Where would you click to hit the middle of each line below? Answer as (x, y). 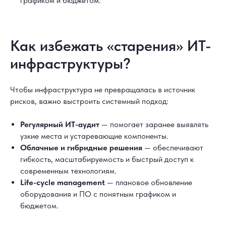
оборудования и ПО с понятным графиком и (98, 194)
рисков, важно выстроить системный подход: (89, 101)
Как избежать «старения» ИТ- (111, 45)
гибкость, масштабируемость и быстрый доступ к (107, 159)
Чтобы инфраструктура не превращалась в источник (103, 89)
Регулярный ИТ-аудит (60, 124)
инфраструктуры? (70, 63)
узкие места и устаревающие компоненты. (94, 136)
